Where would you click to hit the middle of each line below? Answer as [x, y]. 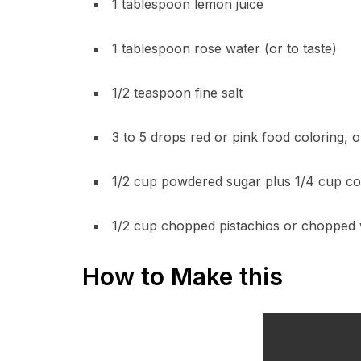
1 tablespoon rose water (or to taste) [224, 48]
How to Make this [183, 276]
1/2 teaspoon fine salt [177, 93]
